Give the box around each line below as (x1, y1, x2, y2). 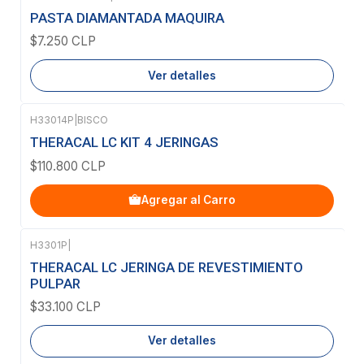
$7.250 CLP (30, 33, 96, 50)
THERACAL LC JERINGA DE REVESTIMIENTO (30, 258, 303, 275)
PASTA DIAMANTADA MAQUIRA (30, 9, 224, 26)
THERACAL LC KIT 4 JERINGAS (30, 134, 219, 151)
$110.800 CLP (30, 158, 106, 174)
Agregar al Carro (141, 193, 236, 206)
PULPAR (30, 275, 80, 292)
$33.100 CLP (30, 298, 101, 314)
